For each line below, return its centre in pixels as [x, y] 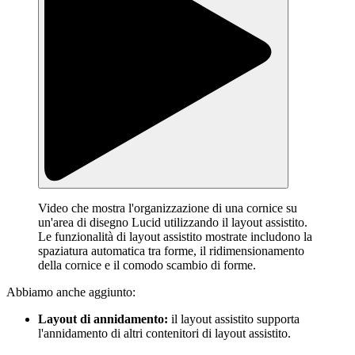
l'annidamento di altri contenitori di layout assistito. [164, 333]
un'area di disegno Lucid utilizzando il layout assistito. [173, 222]
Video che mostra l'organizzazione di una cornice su [168, 208]
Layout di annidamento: [103, 319]
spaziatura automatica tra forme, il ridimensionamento [171, 250]
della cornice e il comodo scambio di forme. [147, 265]
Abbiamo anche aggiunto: [71, 292]
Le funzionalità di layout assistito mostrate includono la [175, 236]
